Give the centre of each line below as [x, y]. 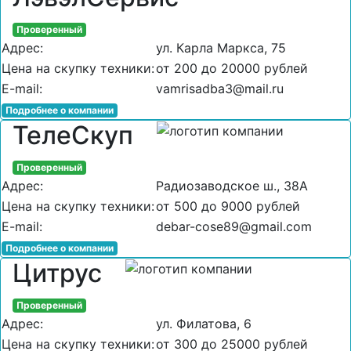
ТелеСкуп [73, 135]
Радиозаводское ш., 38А [232, 185]
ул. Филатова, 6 [204, 323]
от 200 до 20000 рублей [232, 68]
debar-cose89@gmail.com [234, 226]
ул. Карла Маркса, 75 [221, 47]
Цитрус [57, 273]
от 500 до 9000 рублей [228, 206]
